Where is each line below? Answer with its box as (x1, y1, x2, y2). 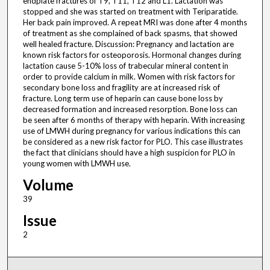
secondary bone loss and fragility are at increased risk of (22, 83, 220, 93)
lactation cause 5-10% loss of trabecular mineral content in (22, 61, 228, 71)
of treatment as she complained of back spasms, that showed (22, 28, 237, 39)
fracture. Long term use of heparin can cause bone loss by (22, 93, 223, 104)
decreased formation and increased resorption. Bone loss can (22, 104, 237, 115)
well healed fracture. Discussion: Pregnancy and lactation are (22, 39, 234, 49)
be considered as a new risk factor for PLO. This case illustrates (22, 137, 243, 147)
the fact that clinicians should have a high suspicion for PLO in (22, 148, 235, 158)
